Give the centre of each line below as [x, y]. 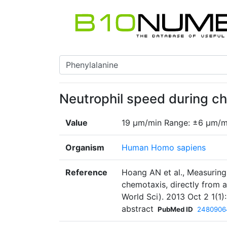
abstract [138, 209]
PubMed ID [175, 210]
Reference [86, 173]
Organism [85, 148]
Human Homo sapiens [164, 148]
